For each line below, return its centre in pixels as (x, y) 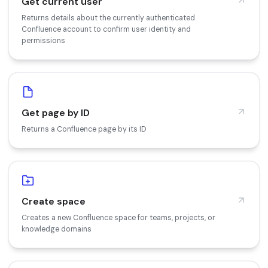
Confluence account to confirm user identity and (106, 29)
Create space (54, 201)
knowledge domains (57, 229)
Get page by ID (56, 112)
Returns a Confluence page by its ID (84, 129)
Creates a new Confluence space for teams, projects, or (118, 217)
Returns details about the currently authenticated (108, 18)
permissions (43, 40)
